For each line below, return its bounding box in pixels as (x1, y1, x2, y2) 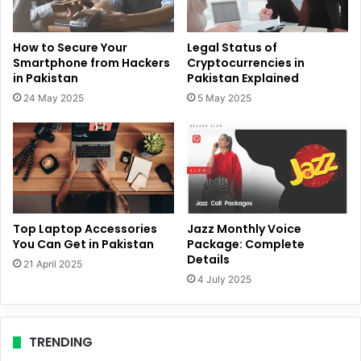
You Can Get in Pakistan (13, 235, 154, 252)
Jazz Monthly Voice (187, 220, 301, 237)
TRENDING (29, 332, 93, 351)
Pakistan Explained (187, 69, 299, 86)
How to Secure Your (13, 39, 127, 56)
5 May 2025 (197, 91, 251, 104)
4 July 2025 (197, 272, 251, 285)
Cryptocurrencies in (187, 54, 305, 71)
